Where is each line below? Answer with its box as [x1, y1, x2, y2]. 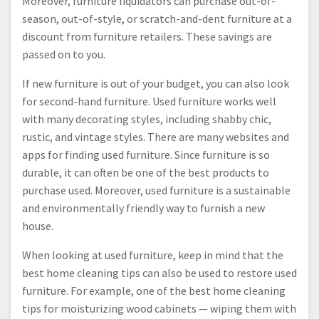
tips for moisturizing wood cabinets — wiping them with [22, 301, 296, 316]
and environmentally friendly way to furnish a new [22, 201, 265, 216]
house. [22, 219, 53, 234]
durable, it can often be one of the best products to [22, 165, 269, 180]
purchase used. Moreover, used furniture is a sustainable [22, 183, 291, 198]
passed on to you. [22, 47, 105, 62]
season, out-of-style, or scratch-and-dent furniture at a [22, 11, 292, 26]
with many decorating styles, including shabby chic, [22, 112, 271, 127]
